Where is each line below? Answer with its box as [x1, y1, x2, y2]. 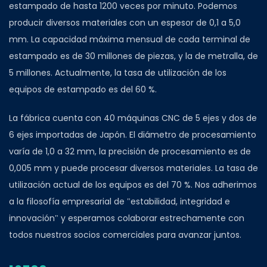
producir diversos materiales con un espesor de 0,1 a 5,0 [9, 17, 241, 29]
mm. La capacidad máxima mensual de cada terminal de [9, 33, 250, 46]
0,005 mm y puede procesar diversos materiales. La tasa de [9, 162, 258, 175]
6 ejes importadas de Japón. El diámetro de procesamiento [9, 129, 256, 141]
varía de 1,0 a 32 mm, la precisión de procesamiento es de [9, 145, 251, 158]
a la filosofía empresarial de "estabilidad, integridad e [9, 195, 230, 208]
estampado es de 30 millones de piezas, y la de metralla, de [9, 50, 258, 63]
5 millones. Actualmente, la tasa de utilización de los [9, 67, 226, 79]
